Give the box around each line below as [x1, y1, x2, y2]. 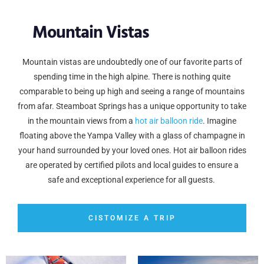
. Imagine [203, 115, 236, 126]
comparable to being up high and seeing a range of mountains [19, 86, 245, 96]
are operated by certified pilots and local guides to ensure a [25, 160, 239, 170]
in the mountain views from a [28, 115, 135, 126]
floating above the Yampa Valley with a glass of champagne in [19, 130, 245, 140]
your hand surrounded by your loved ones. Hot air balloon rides [18, 145, 246, 155]
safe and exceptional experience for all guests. [47, 174, 217, 184]
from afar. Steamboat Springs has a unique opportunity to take [18, 101, 246, 111]
